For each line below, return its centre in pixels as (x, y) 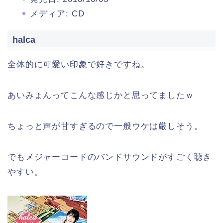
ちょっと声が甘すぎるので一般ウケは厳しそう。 (105, 126)
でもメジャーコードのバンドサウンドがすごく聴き (110, 157)
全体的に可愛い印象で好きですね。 (79, 65)
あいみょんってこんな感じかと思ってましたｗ (101, 96)
